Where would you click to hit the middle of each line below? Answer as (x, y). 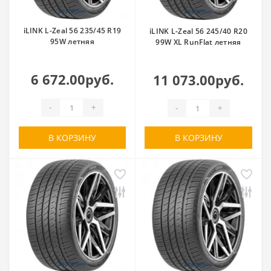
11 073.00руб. (198, 80)
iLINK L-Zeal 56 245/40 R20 (198, 31)
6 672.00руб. (72, 79)
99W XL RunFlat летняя (198, 42)
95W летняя (72, 41)
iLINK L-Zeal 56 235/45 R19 (72, 30)
